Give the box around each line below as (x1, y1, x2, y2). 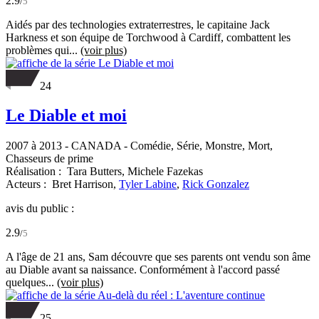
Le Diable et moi (6, 106, 127, 125)
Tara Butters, (67, 165, 127, 178)
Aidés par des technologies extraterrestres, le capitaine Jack (6, 18, 270, 31)
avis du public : (6, 202, 74, 215)
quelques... (6, 276, 57, 289)
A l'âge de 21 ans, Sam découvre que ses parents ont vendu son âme (6, 251, 310, 263)
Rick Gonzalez (182, 178, 249, 191)
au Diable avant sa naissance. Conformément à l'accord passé (6, 263, 280, 276)
